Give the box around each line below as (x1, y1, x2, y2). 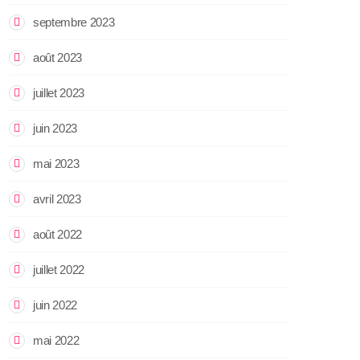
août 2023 (33, 50, 83, 64)
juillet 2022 (33, 262, 85, 276)
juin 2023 (33, 121, 78, 135)
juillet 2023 (33, 85, 85, 100)
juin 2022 (33, 297, 78, 312)
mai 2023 (33, 156, 80, 170)
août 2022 (33, 227, 83, 241)
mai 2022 (33, 333, 80, 347)
